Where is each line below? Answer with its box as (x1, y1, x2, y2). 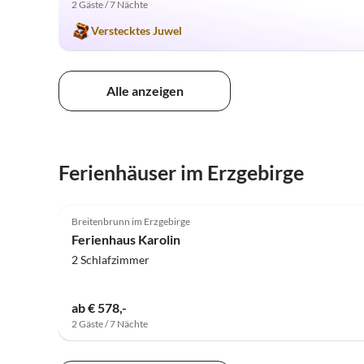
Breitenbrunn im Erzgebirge (71, 214, 190, 227)
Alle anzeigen (106, 83, 184, 99)
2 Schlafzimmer (71, 252, 149, 266)
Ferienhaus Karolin (71, 231, 180, 247)
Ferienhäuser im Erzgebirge (58, 160, 304, 185)
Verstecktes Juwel (91, 23, 182, 37)
